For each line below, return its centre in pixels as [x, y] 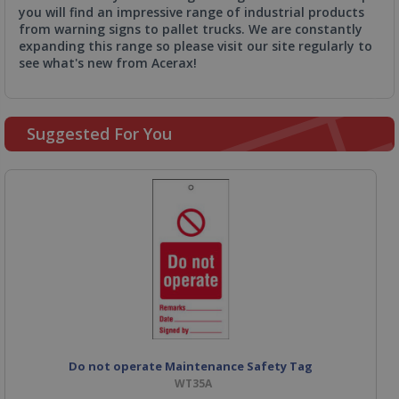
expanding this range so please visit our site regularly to [195, 45]
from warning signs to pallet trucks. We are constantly [191, 28]
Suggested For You [99, 133]
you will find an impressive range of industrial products [191, 12]
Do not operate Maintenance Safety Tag [191, 366]
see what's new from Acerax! [108, 62]
